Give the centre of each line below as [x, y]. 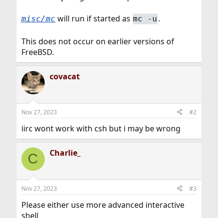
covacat [64, 76]
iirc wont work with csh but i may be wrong [101, 128]
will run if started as [94, 18]
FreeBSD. [37, 52]
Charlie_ [65, 153]
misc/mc [38, 18]
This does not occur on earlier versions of [98, 41]
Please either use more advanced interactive [103, 205]
